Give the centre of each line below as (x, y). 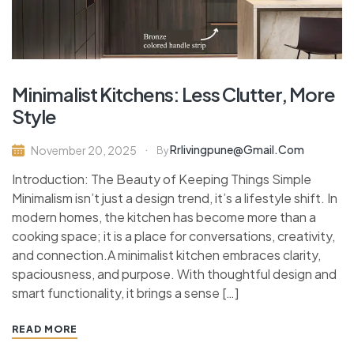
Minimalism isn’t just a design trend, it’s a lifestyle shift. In (175, 198)
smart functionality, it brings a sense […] (125, 292)
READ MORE (45, 329)
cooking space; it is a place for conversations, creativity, (173, 235)
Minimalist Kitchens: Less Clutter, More (173, 94)
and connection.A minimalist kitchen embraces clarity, (166, 254)
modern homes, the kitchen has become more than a (164, 217)
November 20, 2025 (84, 150)
